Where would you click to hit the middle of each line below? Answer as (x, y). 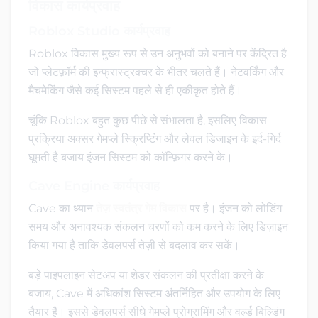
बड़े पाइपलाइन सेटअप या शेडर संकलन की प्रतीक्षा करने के (146, 275)
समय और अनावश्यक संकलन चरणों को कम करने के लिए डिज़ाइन (158, 226)
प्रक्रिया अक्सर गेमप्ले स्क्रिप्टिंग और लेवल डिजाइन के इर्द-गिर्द (155, 138)
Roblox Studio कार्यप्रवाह (99, 31)
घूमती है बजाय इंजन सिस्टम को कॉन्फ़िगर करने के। (131, 157)
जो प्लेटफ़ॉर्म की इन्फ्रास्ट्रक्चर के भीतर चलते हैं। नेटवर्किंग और (156, 72)
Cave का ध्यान (62, 208)
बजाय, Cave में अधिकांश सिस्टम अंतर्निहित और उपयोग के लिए (154, 293)
